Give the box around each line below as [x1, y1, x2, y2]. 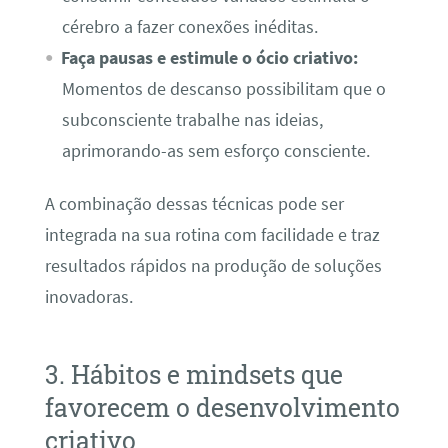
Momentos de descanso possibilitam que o [61, 77, 386, 100]
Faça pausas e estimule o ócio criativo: [60, 46, 358, 69]
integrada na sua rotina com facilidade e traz [44, 224, 380, 247]
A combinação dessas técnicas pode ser [44, 193, 344, 216]
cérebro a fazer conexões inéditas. [61, 15, 318, 38]
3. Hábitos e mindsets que [44, 357, 343, 391]
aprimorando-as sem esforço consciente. [61, 139, 370, 162]
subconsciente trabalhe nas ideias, [61, 108, 323, 131]
